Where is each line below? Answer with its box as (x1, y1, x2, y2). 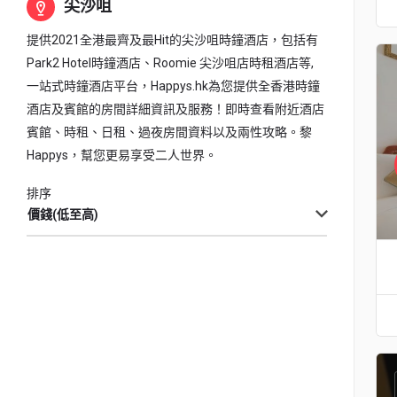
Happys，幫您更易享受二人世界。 (27, 148, 217, 162)
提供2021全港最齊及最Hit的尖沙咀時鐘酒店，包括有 (27, 33, 318, 47)
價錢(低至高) (27, 207, 98, 222)
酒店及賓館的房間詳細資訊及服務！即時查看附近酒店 (27, 102, 324, 116)
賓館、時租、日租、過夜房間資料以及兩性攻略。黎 (27, 125, 312, 139)
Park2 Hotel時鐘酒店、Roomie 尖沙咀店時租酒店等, (27, 56, 314, 70)
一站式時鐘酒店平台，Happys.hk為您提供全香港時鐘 (27, 79, 320, 93)
